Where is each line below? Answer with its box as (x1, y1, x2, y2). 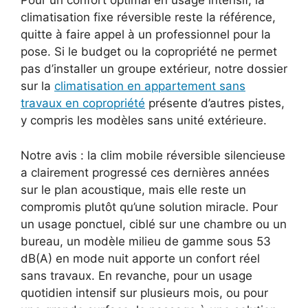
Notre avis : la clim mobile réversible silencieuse (21, 148, 285, 162)
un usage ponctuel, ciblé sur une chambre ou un (21, 217, 287, 231)
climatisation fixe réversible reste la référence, (21, 10, 276, 24)
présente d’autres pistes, (145, 96, 285, 110)
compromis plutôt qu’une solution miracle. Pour (21, 199, 278, 214)
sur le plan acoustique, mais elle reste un (21, 182, 246, 197)
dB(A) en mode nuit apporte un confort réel (21, 251, 260, 265)
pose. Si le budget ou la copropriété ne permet (21, 45, 277, 58)
